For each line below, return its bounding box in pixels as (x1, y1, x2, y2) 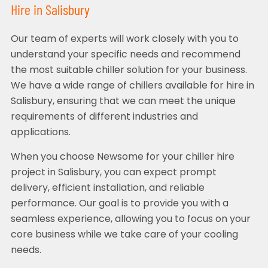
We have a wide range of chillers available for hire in (10, 81, 254, 92)
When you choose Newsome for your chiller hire (10, 153, 234, 163)
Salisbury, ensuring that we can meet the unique (10, 97, 236, 107)
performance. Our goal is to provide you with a (10, 199, 229, 209)
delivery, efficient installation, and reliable (10, 184, 205, 194)
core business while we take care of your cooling (10, 230, 238, 240)
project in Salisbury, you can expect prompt (10, 168, 217, 178)
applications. (10, 128, 71, 138)
